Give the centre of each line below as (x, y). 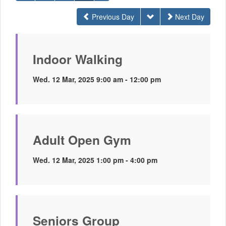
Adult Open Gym (82, 140)
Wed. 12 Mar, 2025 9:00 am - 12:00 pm (97, 79)
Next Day (190, 17)
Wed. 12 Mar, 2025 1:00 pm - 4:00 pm (95, 160)
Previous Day (113, 17)
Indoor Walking (78, 59)
